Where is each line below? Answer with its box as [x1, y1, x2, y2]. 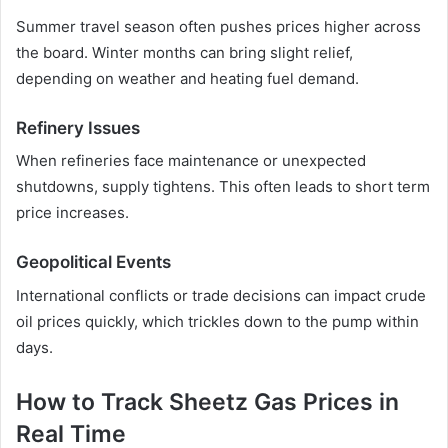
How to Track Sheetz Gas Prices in [16, 387, 399, 416]
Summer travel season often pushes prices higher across [16, 16, 421, 36]
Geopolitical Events [16, 252, 171, 273]
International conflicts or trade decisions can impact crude [16, 285, 426, 305]
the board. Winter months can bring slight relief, [16, 42, 353, 62]
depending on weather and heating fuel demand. [16, 68, 359, 88]
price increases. [16, 203, 129, 223]
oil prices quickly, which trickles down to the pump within [16, 311, 419, 331]
